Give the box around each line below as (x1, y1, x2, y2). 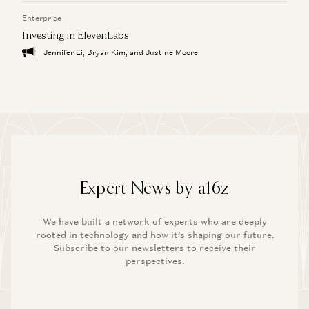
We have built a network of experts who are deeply (42, 215, 267, 228)
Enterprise (22, 12, 61, 23)
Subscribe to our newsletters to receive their (53, 241, 256, 254)
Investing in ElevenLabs (22, 28, 129, 41)
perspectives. (125, 255, 184, 267)
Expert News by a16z (79, 177, 230, 198)
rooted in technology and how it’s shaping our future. (35, 228, 274, 241)
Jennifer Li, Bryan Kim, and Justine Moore (41, 47, 198, 57)
